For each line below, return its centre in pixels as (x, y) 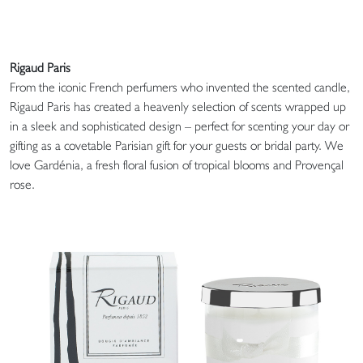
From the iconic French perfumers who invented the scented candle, (180, 88)
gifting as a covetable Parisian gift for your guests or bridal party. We (177, 146)
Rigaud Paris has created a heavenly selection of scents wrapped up (178, 107)
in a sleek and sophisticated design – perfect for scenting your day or (179, 126)
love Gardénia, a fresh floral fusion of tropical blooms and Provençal (177, 165)
